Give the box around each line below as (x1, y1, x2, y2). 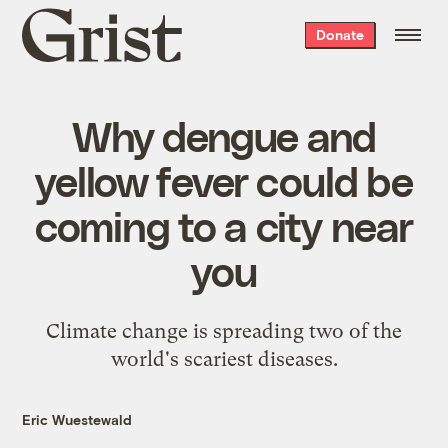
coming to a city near (34, 199, 414, 250)
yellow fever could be (35, 154, 413, 205)
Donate (315, 26, 364, 43)
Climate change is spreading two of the (46, 318, 402, 343)
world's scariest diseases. (110, 346, 338, 371)
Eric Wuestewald (22, 410, 133, 428)
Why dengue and (71, 109, 377, 160)
